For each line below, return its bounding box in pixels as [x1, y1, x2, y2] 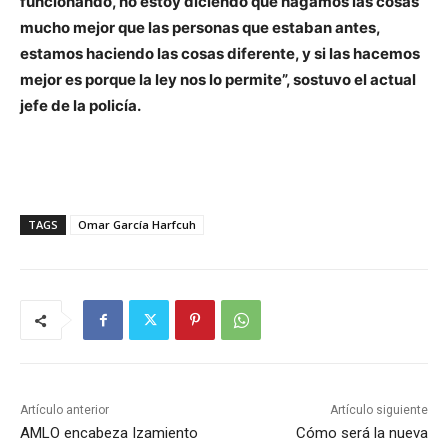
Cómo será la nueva [295, 424, 428, 443]
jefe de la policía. [20, 96, 141, 116]
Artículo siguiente [329, 403, 428, 418]
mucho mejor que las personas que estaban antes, [20, 18, 380, 38]
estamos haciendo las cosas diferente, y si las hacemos [20, 44, 420, 64]
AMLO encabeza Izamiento [20, 424, 198, 443]
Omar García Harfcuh [78, 217, 196, 233]
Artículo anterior [20, 403, 109, 418]
